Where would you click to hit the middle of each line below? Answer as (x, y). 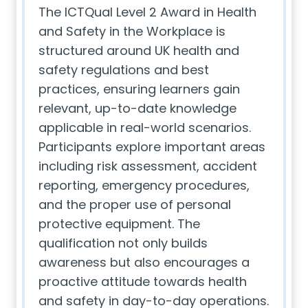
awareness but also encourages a (144, 262)
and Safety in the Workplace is (132, 31)
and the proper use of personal (135, 205)
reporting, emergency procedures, (144, 185)
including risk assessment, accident (148, 166)
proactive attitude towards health (143, 282)
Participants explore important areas (152, 147)
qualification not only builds (123, 243)
